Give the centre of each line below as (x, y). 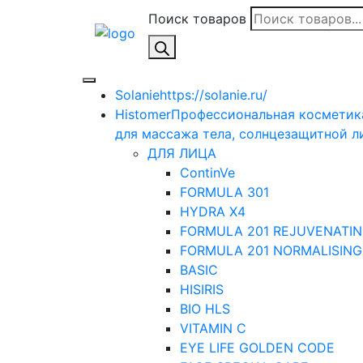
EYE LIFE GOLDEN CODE (257, 348)
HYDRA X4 (213, 211)
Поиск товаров (197, 19)
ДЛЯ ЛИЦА (182, 153)
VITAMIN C (213, 328)
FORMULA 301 (224, 192)
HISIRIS (202, 289)
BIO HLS (205, 309)
